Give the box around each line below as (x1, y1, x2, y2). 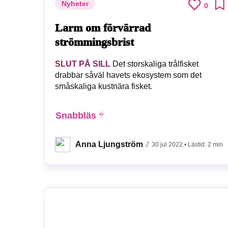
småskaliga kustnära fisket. (55, 82, 152, 91)
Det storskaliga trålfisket (110, 60, 198, 69)
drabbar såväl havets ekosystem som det (55, 71, 202, 80)
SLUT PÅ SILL (55, 60, 110, 69)
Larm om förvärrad (55, 21, 151, 34)
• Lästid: (184, 141, 208, 149)
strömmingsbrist (55, 35, 134, 48)
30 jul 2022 (152, 141, 183, 149)
